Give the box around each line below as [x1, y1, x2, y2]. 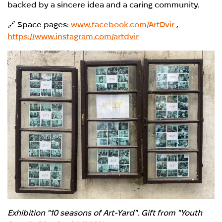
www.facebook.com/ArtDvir [71, 20, 175, 29]
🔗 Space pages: [7, 20, 71, 29]
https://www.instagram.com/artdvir [7, 32, 139, 41]
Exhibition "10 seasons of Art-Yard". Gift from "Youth [7, 209, 203, 218]
